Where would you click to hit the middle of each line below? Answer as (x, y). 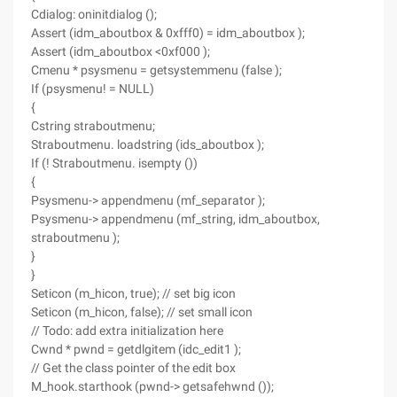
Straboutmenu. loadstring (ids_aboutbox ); (148, 144)
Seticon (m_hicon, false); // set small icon (142, 312)
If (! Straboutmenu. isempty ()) (114, 163)
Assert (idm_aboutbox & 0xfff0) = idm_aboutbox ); (168, 33)
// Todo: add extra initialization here (127, 331)
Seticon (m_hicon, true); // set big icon (133, 293)
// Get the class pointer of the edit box (133, 368)
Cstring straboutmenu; (93, 126)
